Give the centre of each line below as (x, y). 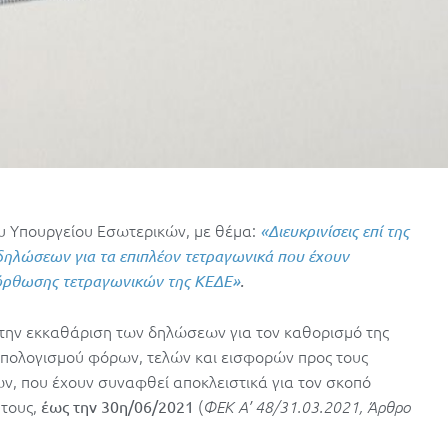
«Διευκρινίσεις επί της (334, 231)
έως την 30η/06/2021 (117, 406)
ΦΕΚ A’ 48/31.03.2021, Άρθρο (306, 406)
